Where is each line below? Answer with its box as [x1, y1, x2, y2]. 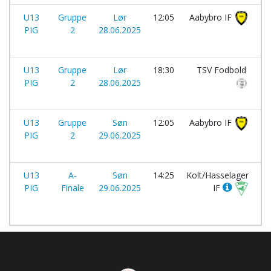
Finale [60, 182, 84, 194]
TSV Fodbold [197, 64, 249, 76]
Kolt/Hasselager [186, 169, 249, 181]
